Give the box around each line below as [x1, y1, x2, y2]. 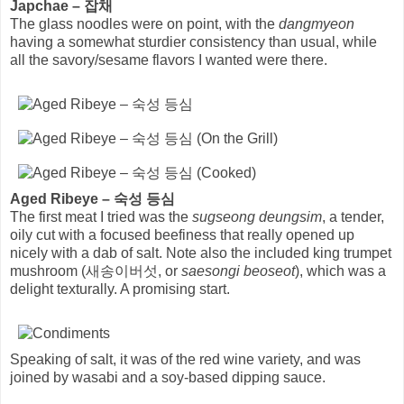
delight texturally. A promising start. [10, 280, 230, 297]
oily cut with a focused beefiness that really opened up [10, 226, 354, 243]
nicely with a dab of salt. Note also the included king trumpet [10, 244, 391, 261]
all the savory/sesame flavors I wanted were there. [10, 51, 327, 68]
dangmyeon [279, 15, 354, 32]
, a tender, [322, 208, 384, 225]
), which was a [295, 262, 386, 279]
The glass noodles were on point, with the [10, 15, 279, 32]
